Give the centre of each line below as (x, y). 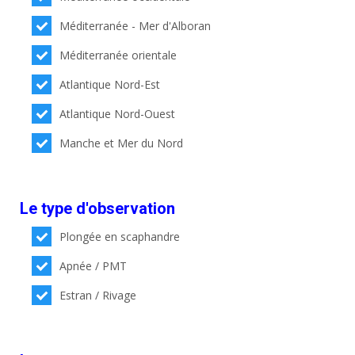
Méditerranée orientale (118, 55)
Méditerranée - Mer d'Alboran (136, 26)
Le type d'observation (97, 208)
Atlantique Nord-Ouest (118, 114)
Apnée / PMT (94, 266)
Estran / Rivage (98, 295)
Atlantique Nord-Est (110, 84)
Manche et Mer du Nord (122, 143)
